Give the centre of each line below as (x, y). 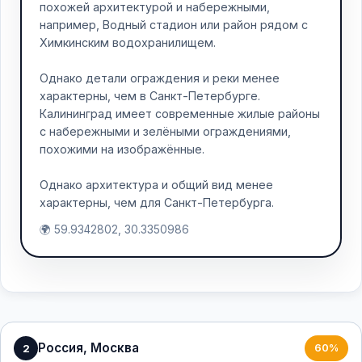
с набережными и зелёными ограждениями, (165, 131)
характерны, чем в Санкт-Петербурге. (150, 96)
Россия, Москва (88, 348)
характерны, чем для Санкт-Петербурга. (157, 202)
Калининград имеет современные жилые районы (180, 114)
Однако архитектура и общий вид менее (156, 185)
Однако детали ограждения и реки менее (160, 78)
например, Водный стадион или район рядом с (174, 25)
